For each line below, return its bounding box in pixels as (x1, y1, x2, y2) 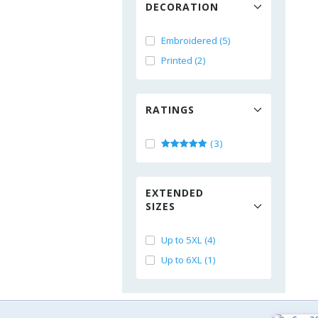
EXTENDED (146, 186, 204, 199)
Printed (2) (161, 54, 206, 67)
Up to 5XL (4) (161, 234, 216, 246)
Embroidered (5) (161, 34, 231, 47)
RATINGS (146, 103, 194, 116)
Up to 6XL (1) (161, 253, 216, 266)
